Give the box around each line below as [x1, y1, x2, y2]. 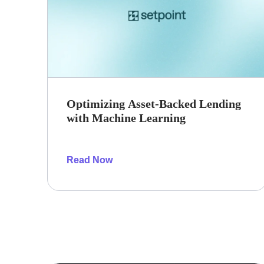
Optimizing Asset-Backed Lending [67, 97, 241, 111]
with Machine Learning [67, 111, 186, 125]
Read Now [67, 155, 113, 166]
